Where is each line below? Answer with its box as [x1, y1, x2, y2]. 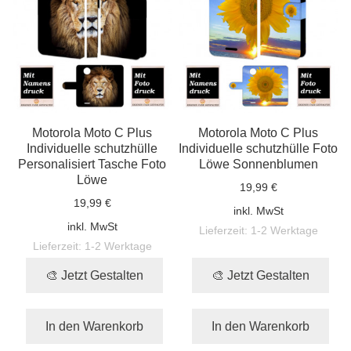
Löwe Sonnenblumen [198, 157, 318, 172]
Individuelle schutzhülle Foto [179, 141, 338, 156]
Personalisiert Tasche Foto [18, 157, 167, 172]
